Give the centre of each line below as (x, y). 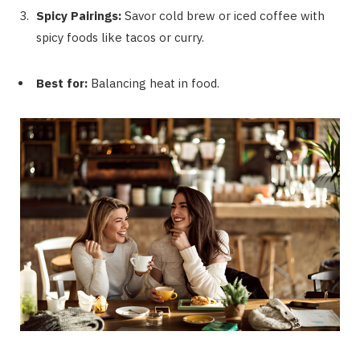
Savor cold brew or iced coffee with (225, 15)
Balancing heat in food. (155, 83)
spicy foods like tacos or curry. (120, 37)
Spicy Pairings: (80, 15)
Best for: (63, 83)
